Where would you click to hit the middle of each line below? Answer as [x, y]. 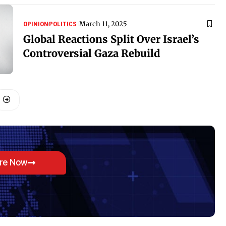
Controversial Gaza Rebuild [92, 53]
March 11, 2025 [103, 24]
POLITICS [63, 24]
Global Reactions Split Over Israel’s [111, 39]
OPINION [36, 24]
